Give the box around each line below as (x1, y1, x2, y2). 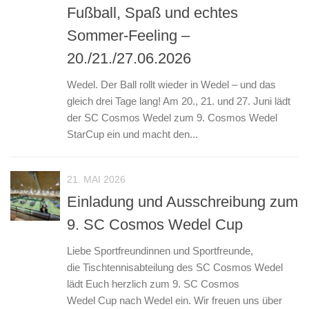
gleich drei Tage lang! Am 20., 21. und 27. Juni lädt (67, 94, 290, 107)
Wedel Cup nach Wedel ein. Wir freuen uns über (67, 295, 282, 307)
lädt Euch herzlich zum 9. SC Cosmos (67, 278, 239, 290)
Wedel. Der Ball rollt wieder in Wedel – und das (67, 78, 276, 90)
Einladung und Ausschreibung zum (67, 193, 298, 211)
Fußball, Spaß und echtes (67, 3, 238, 21)
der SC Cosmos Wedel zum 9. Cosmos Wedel (67, 111, 277, 123)
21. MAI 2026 (67, 173, 126, 185)
